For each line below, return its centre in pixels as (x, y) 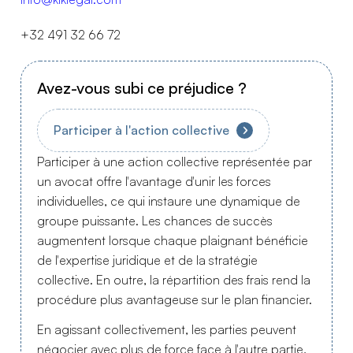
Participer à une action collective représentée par (174, 161)
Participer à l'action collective (141, 130)
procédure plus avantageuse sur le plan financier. (174, 299)
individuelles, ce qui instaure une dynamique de (168, 201)
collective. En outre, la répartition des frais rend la (173, 279)
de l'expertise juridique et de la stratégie (147, 260)
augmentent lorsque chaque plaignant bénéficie (172, 240)
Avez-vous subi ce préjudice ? (141, 87)
